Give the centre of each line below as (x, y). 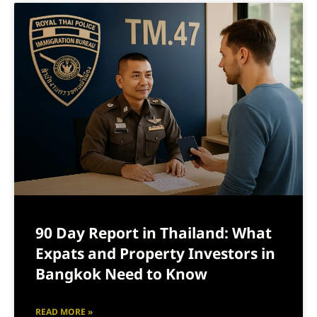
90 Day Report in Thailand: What (154, 234)
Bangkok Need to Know (121, 275)
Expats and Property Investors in (155, 255)
